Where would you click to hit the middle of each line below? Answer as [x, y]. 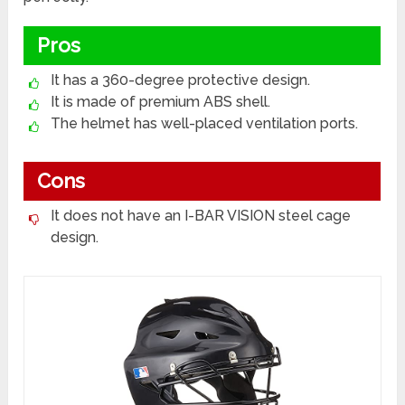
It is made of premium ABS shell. [161, 102]
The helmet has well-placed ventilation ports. [205, 124]
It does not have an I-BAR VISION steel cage [201, 216]
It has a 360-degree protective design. [181, 80]
